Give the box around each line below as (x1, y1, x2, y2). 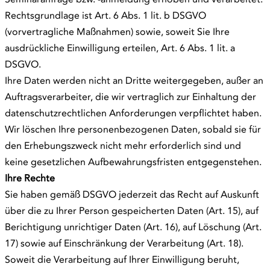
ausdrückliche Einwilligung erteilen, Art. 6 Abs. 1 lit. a (5, 42, 235, 54)
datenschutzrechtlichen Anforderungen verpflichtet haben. (5, 107, 262, 119)
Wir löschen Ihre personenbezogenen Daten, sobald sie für (5, 123, 261, 135)
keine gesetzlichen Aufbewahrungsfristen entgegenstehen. (5, 155, 262, 168)
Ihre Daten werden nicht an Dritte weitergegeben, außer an (5, 74, 263, 86)
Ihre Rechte (5, 172, 55, 184)
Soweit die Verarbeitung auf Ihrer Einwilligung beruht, (5, 253, 239, 265)
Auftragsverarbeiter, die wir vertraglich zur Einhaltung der (5, 90, 256, 102)
